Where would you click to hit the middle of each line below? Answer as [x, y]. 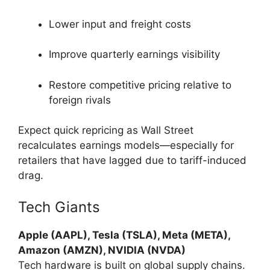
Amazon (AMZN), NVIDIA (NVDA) [102, 250]
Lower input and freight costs [120, 24]
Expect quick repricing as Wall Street [106, 130]
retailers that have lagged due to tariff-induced [132, 161]
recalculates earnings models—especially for [126, 146]
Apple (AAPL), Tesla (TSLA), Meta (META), [124, 235]
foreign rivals [80, 100]
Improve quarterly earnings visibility [134, 55]
